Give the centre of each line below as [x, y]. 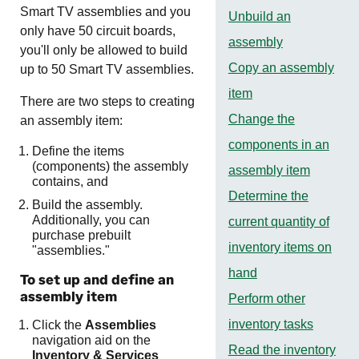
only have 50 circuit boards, [98, 31]
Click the [58, 325]
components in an [278, 145]
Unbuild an [259, 17]
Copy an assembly [281, 68]
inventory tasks [270, 325]
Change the [261, 119]
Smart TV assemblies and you [105, 12]
